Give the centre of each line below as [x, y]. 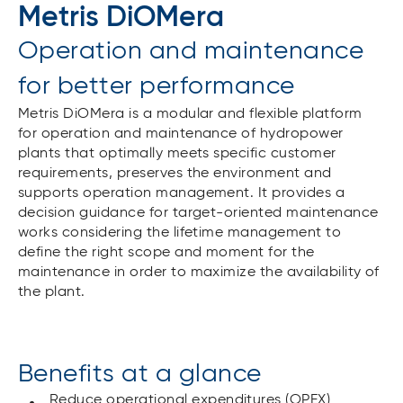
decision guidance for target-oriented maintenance [198, 213]
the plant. [52, 292]
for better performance [157, 86]
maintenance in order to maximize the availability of [199, 273]
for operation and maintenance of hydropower [181, 134]
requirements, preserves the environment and [175, 174]
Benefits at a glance [140, 374]
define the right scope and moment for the [166, 253]
